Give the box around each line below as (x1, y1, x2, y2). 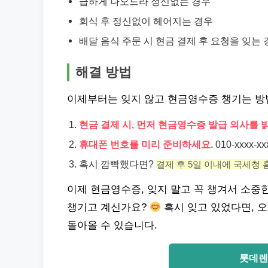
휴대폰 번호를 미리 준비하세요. (79, 139, 213, 150)
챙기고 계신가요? (67, 202, 150, 213)
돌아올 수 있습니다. (67, 220, 157, 231)
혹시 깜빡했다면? (79, 159, 156, 169)
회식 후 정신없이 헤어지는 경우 (79, 16, 213, 26)
